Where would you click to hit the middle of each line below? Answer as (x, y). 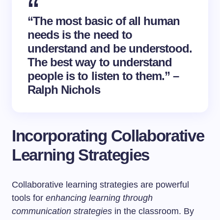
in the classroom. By (153, 211)
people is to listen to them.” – (103, 76)
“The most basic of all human (104, 21)
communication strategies (62, 211)
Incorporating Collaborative (108, 136)
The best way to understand (100, 62)
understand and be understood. (110, 48)
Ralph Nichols (64, 90)
